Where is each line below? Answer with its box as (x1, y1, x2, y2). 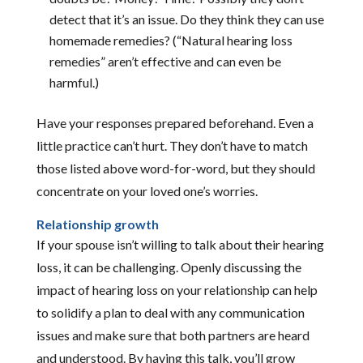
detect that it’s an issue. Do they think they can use (49, 11, 324, 27)
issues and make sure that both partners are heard (36, 327, 310, 343)
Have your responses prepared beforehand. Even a (36, 114, 314, 130)
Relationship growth (36, 216, 159, 232)
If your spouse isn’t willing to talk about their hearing (36, 236, 324, 252)
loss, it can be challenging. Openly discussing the (36, 258, 301, 275)
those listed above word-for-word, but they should (36, 160, 315, 176)
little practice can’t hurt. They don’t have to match (36, 137, 308, 153)
